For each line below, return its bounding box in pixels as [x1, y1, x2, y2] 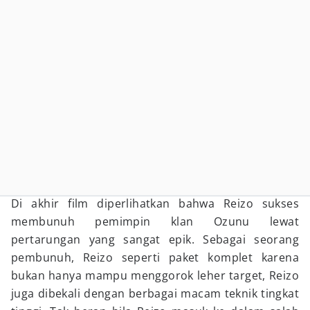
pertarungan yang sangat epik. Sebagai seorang [11, 232, 299, 247]
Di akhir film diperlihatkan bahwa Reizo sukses [11, 196, 299, 211]
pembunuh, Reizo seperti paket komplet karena [11, 250, 299, 265]
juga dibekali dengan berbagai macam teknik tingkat [11, 286, 299, 301]
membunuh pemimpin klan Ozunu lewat [11, 214, 299, 229]
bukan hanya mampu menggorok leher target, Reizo [11, 268, 299, 283]
